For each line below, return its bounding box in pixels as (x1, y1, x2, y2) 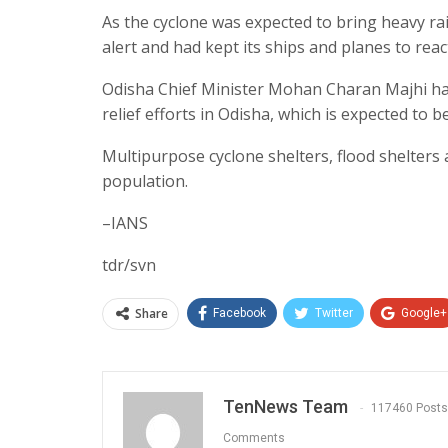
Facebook (213, 305, 266, 320)
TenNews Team (223, 395, 348, 417)
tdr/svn (102, 253, 156, 276)
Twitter (315, 305, 353, 320)
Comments (223, 431, 285, 445)
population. (102, 169, 188, 192)
